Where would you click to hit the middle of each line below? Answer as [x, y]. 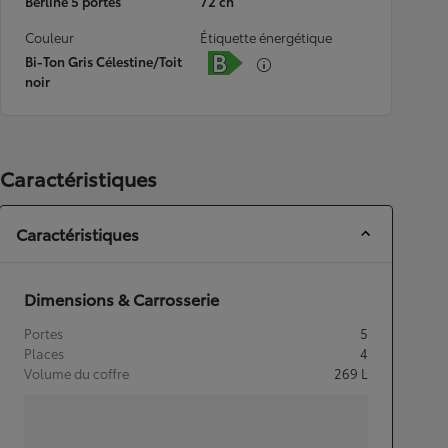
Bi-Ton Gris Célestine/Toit [103, 61]
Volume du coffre [76, 373]
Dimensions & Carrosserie [121, 298]
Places [44, 353]
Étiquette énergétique [266, 37]
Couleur [49, 37]
